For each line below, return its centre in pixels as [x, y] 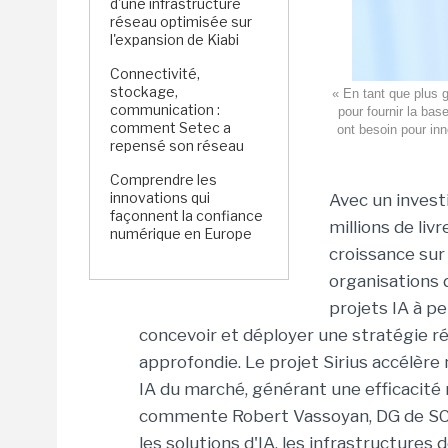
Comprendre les [163, 179]
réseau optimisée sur [181, 21]
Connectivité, [155, 73]
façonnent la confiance [186, 215]
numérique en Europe [181, 233]
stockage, [144, 91]
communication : [165, 109]
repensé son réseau [177, 145]
